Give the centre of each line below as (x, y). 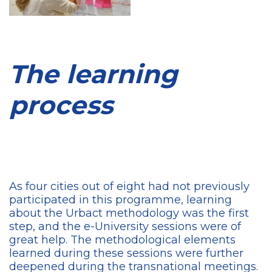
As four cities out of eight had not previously (129, 186)
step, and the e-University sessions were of (125, 226)
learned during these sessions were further (126, 253)
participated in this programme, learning (121, 199)
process (61, 105)
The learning (93, 74)
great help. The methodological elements (122, 240)
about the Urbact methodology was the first (129, 213)
